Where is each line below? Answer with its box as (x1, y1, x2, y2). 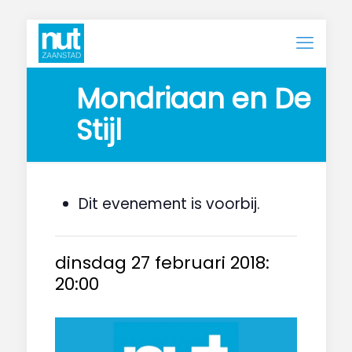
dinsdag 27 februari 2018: (54, 251, 269, 275)
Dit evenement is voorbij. (78, 193, 260, 214)
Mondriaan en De (75, 79, 318, 118)
